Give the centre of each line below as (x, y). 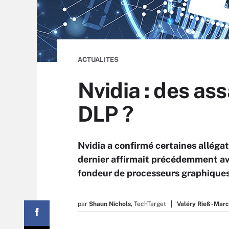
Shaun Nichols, (111, 204)
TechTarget (150, 204)
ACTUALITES (98, 60)
